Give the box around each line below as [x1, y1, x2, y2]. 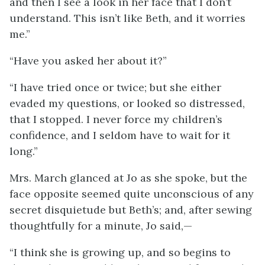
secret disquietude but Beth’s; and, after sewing [9, 203, 252, 216]
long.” [9, 144, 38, 158]
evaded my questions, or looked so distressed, [9, 96, 245, 110]
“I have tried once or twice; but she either [9, 80, 221, 94]
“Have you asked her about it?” [9, 54, 167, 67]
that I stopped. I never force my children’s [9, 112, 222, 126]
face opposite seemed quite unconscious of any [9, 187, 254, 201]
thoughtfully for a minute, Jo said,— [9, 219, 192, 232]
